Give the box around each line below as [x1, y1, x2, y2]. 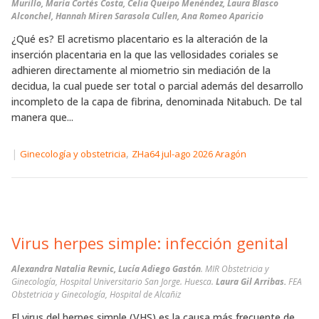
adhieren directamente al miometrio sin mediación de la [11, 63, 271, 77]
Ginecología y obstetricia [20, 147, 126, 160]
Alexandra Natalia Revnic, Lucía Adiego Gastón [11, 263, 201, 276]
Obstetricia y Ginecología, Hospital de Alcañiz [11, 288, 181, 301]
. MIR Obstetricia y [201, 263, 269, 276]
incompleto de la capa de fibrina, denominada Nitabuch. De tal [11, 94, 302, 108]
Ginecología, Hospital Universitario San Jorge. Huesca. [11, 276, 216, 288]
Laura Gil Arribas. [216, 276, 288, 288]
